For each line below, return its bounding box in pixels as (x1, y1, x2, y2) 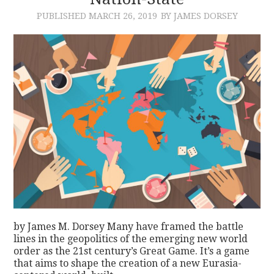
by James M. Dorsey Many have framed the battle (13, 220, 244, 232)
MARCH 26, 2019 (88, 10, 157, 21)
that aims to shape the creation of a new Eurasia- (13, 257, 242, 269)
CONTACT (29, 21, 85, 34)
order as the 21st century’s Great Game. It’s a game (13, 245, 250, 257)
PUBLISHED (36, 10, 89, 21)
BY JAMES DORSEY (160, 10, 238, 21)
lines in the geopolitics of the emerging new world (13, 232, 248, 245)
